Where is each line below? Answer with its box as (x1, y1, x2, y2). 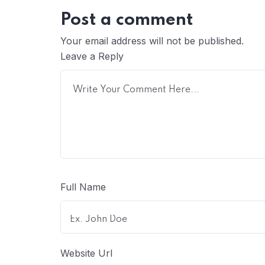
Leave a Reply (60, 50, 124, 62)
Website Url (60, 247, 112, 259)
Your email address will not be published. (60, 35, 244, 47)
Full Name (60, 181, 106, 193)
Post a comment (60, 12, 193, 29)
